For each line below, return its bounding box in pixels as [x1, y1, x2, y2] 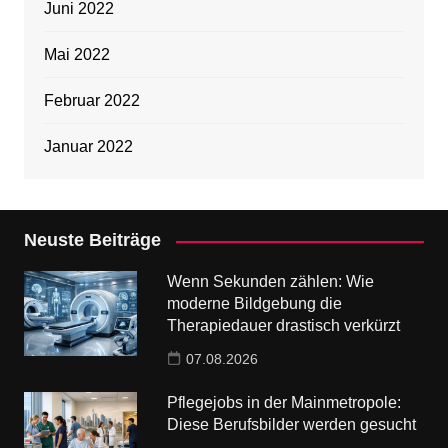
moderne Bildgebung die [167, 295, 343, 313]
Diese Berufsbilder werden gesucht [167, 416, 417, 434]
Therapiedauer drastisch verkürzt [167, 317, 401, 335]
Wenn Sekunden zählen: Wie [167, 273, 375, 291]
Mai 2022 [43, 46, 110, 64]
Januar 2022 [43, 138, 133, 156]
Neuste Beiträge [23, 230, 161, 251]
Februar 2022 [43, 92, 140, 110]
